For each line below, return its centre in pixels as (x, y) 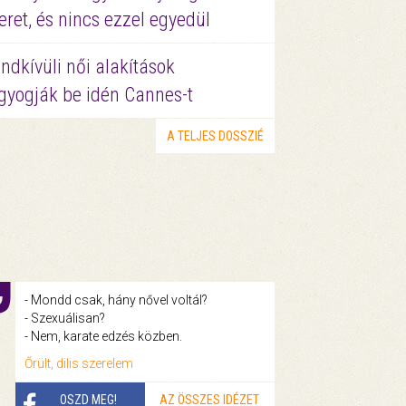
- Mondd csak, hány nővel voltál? (116, 300)
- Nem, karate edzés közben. (103, 336)
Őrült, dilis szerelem (78, 363)
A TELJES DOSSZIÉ (215, 135)
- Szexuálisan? (64, 318)
